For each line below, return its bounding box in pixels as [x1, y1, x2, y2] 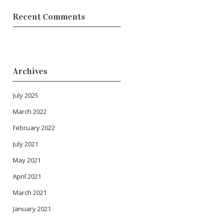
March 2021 [13, 188, 47, 197]
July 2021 [13, 139, 38, 149]
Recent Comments [13, 11, 85, 23]
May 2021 [13, 156, 41, 165]
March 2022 [13, 107, 47, 116]
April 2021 [13, 172, 41, 181]
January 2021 [13, 204, 51, 214]
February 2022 [13, 123, 55, 133]
